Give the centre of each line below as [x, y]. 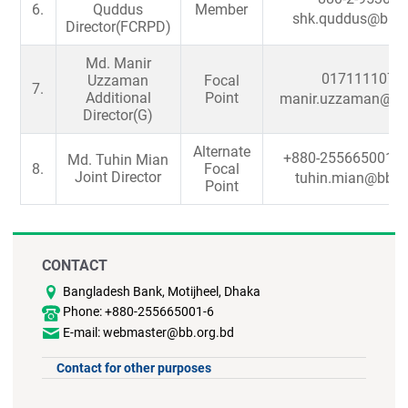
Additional [118, 98]
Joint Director [118, 178]
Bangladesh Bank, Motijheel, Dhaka [162, 291]
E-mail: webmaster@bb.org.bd [148, 332]
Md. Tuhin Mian [118, 160]
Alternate [221, 152]
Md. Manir [118, 64]
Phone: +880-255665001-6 [138, 312]
